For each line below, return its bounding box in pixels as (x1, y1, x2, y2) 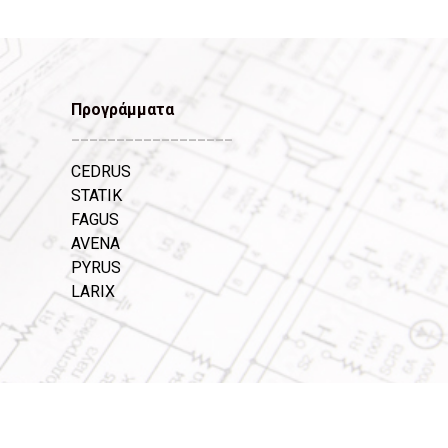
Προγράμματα (70, 99, 174, 119)
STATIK (70, 186, 122, 206)
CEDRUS (70, 162, 131, 182)
